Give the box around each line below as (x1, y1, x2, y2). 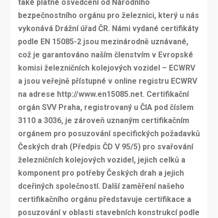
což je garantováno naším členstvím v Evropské (18, 50, 193, 60)
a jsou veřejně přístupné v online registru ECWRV (18, 76, 197, 86)
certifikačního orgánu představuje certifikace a (18, 195, 191, 204)
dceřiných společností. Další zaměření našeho (18, 182, 184, 191)
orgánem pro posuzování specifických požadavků (18, 129, 200, 139)
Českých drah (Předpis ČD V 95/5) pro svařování (18, 142, 193, 152)
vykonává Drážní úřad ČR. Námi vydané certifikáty (18, 24, 199, 34)
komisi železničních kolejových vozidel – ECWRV (18, 63, 195, 73)
